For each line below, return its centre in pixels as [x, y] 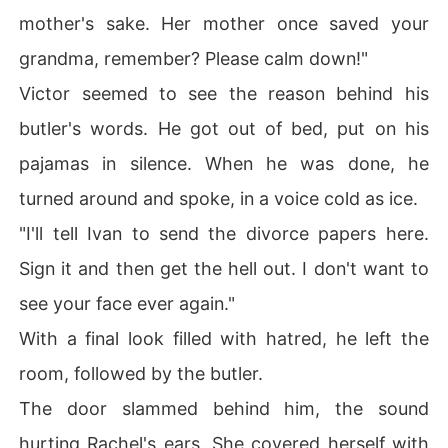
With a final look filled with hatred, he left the [224, 338]
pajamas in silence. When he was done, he [224, 163]
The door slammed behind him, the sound [224, 408]
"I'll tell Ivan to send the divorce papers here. [224, 233]
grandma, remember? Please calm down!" [194, 58]
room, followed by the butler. [141, 373]
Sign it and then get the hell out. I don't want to [224, 268]
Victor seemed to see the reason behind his [224, 93]
